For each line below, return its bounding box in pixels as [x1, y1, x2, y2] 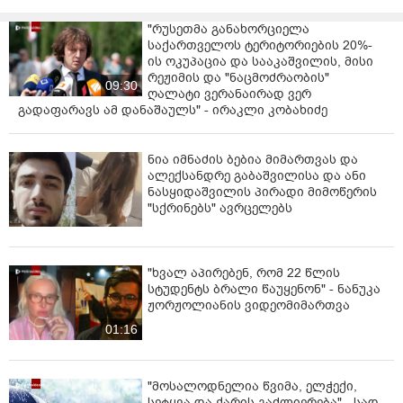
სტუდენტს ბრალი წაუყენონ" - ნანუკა [148, 280, 381, 298]
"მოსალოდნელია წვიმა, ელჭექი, [148, 378, 357, 396]
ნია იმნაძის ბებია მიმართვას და [148, 150, 358, 168]
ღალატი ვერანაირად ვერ [148, 85, 311, 103]
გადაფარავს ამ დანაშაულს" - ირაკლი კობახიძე [18, 101, 327, 119]
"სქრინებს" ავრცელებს [148, 199, 292, 217]
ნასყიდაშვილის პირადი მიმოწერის [148, 183, 377, 201]
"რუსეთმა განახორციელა [148, 20, 309, 38]
